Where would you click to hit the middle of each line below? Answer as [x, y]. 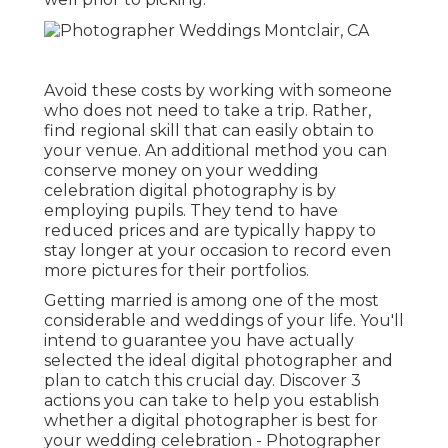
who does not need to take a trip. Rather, [207, 110]
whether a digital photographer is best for [211, 420]
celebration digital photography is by [190, 190]
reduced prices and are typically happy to [210, 230]
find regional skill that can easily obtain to [209, 130]
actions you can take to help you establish [211, 400]
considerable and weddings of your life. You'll [224, 320]
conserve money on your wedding [181, 170]
